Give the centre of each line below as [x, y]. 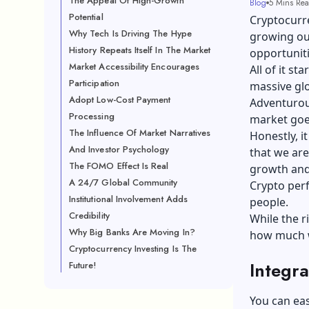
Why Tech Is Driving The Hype [130, 33]
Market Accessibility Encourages [134, 67]
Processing [92, 116]
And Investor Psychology [119, 149]
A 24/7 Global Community [123, 182]
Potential [86, 17]
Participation [94, 83]
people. [269, 202]
